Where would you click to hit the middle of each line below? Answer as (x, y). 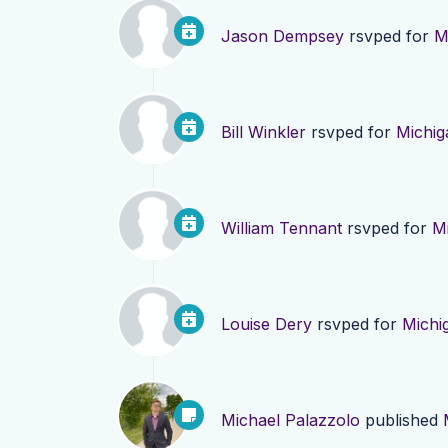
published (401, 420)
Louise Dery (266, 324)
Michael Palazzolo (290, 420)
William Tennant (281, 228)
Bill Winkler (263, 132)
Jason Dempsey (282, 36)
